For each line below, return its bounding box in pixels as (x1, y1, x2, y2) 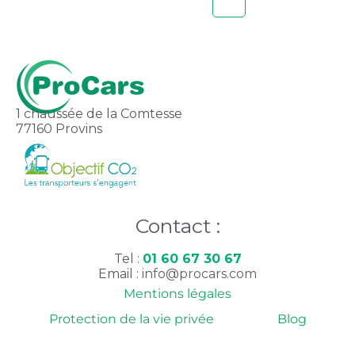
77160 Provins (16, 121, 102, 137)
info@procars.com (142, 266, 257, 282)
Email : (98, 266, 142, 282)
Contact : (135, 214, 220, 239)
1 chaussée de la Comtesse (16, 106, 182, 122)
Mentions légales (124, 286, 231, 302)
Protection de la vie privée (48, 311, 214, 327)
